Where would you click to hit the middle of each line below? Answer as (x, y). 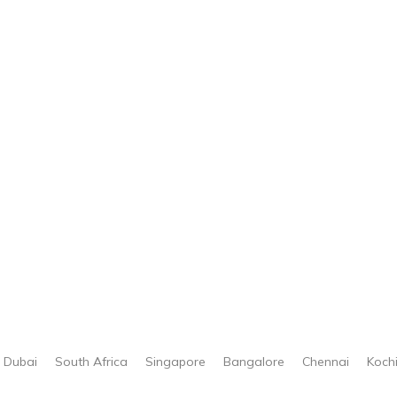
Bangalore (253, 362)
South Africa (91, 362)
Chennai (325, 362)
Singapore (175, 362)
